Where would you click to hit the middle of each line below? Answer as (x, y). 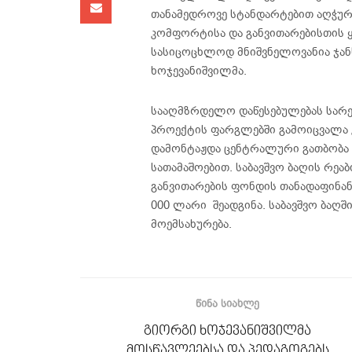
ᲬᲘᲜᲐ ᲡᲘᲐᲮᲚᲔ (227, 303)
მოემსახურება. (191, 224)
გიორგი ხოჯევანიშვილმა (227, 331)
